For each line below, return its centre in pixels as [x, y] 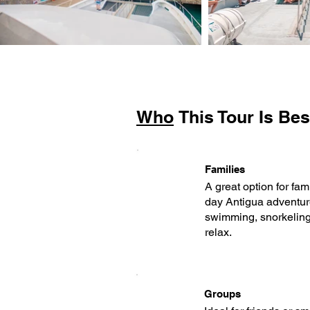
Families [225, 169]
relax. [218, 232]
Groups [222, 294]
